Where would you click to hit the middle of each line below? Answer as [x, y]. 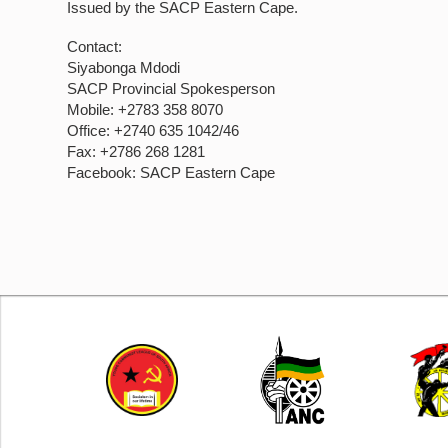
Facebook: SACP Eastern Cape [171, 172]
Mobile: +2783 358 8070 [145, 109]
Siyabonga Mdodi [124, 67]
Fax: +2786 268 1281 [136, 151]
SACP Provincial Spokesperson [171, 88]
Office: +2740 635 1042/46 [153, 130]
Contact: [95, 46]
